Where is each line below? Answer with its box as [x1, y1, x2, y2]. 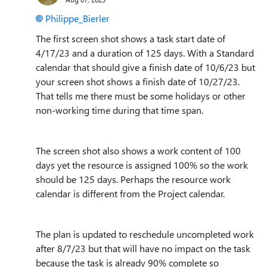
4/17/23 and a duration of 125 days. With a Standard [36, 46, 254, 59]
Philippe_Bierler [45, 11, 110, 24]
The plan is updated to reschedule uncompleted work [36, 227, 254, 240]
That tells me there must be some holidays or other [36, 89, 246, 102]
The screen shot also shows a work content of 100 [36, 144, 241, 157]
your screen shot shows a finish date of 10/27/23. [36, 74, 240, 88]
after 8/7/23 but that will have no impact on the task [36, 241, 250, 254]
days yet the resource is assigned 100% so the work [36, 158, 248, 171]
